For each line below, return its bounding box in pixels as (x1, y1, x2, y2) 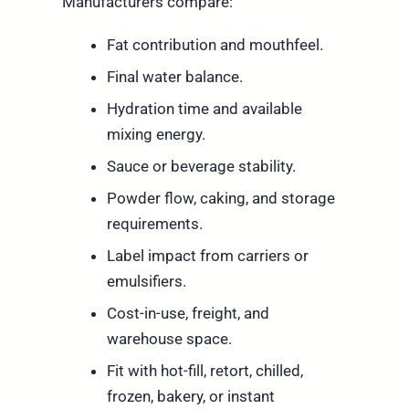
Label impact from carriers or (106, 246, 309, 266)
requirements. (106, 215, 203, 234)
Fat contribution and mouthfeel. (106, 36, 323, 55)
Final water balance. (106, 68, 243, 87)
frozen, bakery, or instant (106, 387, 275, 406)
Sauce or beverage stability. (106, 157, 296, 176)
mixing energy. (106, 125, 205, 144)
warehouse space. (106, 330, 232, 349)
